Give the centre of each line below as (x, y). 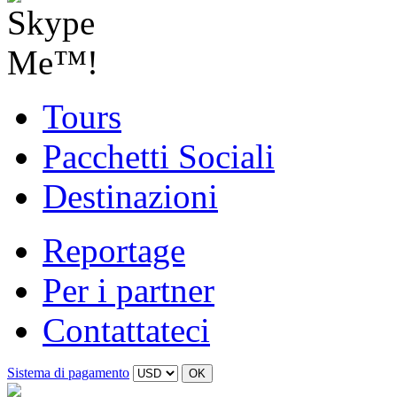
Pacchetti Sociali (159, 156)
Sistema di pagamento (68, 373)
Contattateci (126, 330)
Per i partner (128, 290)
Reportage (114, 250)
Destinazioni (130, 196)
